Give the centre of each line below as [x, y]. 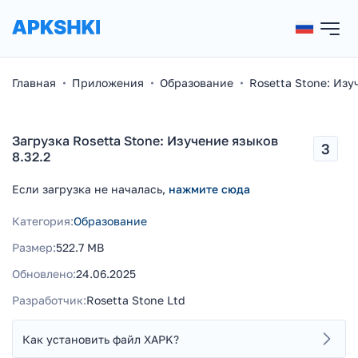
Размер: [34, 248]
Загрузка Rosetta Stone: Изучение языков [145, 141]
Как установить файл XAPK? [101, 339]
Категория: [43, 221]
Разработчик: [49, 300]
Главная [34, 83]
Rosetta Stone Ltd [136, 300]
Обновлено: [44, 274]
